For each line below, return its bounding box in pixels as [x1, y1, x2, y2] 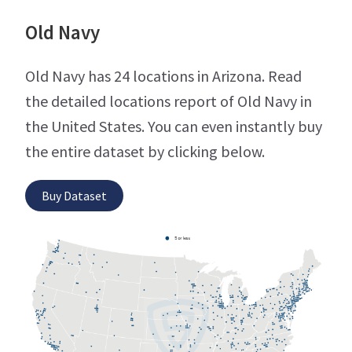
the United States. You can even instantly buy [25, 115, 322, 136]
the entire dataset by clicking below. [25, 141, 265, 161]
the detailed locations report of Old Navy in [25, 90, 312, 111]
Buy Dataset [42, 187, 107, 203]
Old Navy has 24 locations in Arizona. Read [25, 65, 302, 86]
